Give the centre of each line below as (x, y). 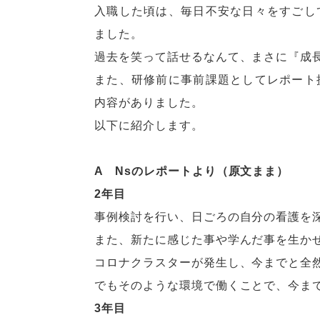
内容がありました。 (149, 102)
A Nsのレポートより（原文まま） (192, 171)
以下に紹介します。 (149, 125)
